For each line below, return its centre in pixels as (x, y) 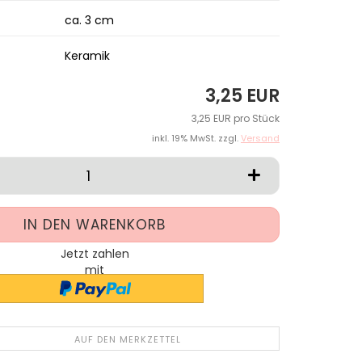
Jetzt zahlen (95, 254)
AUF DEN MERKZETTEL (127, 340)
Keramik (87, 56)
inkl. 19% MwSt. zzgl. (196, 138)
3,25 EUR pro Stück (236, 118)
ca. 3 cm (89, 20)
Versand (260, 138)
